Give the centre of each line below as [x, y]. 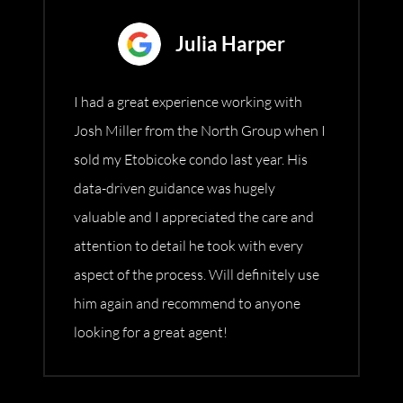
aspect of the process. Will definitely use [197, 275]
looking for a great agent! [151, 332]
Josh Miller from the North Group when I [200, 131]
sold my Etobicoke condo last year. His [191, 160]
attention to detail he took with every [188, 246]
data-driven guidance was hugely [175, 188]
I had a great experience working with [188, 102]
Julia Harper [230, 44]
